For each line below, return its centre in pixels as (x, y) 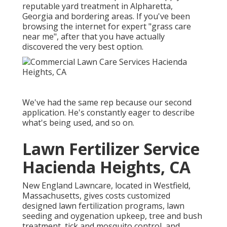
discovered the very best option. (83, 47)
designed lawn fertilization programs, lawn (103, 206)
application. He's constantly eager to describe (108, 113)
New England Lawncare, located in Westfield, (106, 186)
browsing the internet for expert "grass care (107, 27)
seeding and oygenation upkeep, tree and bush (112, 216)
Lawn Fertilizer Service (111, 149)
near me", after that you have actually (93, 37)
